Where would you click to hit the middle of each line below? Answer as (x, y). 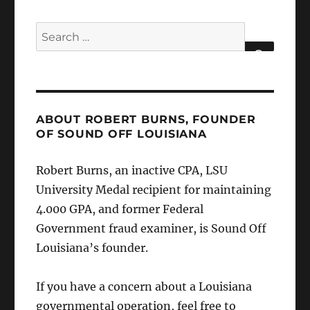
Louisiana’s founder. (92, 248)
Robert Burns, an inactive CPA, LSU (132, 171)
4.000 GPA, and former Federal (120, 209)
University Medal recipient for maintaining (154, 190)
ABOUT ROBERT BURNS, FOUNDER (146, 120)
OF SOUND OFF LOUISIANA (121, 134)
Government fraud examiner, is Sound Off (152, 229)
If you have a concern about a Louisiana (144, 287)
